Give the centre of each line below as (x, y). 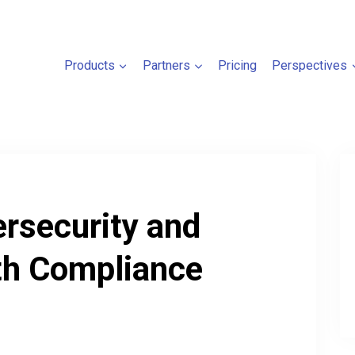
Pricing (238, 65)
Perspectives (310, 65)
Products (89, 65)
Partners (167, 65)
